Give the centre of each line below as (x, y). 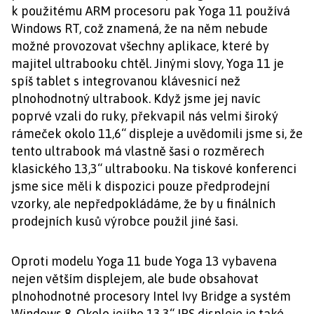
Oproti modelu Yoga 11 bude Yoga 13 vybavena (144, 261)
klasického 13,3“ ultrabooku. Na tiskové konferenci (154, 169)
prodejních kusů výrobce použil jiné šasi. (124, 221)
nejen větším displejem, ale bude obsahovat (135, 279)
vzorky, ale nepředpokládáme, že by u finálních (143, 204)
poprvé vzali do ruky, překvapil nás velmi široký (145, 116)
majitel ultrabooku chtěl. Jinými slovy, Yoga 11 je (148, 63)
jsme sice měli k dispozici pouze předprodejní (141, 186)
